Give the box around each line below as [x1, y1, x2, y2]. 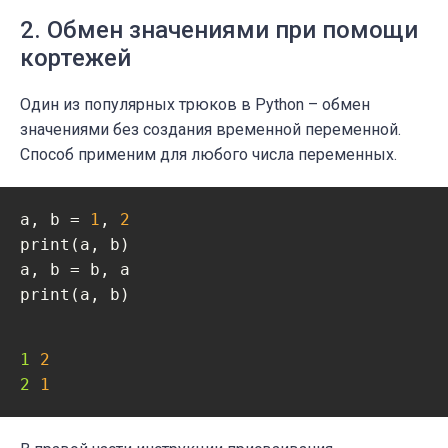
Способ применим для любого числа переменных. [20, 145, 397, 165]
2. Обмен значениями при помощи [20, 16, 418, 45]
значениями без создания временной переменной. [20, 120, 401, 140]
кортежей [20, 44, 131, 73]
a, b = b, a [20, 260, 130, 280]
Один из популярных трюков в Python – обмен [20, 95, 370, 115]
